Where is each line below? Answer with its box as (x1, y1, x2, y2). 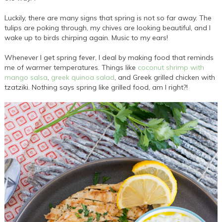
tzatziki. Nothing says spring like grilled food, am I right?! (4, 82, 188, 92)
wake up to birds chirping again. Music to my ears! (4, 33, 168, 42)
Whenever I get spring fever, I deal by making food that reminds (4, 53, 214, 62)
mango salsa (4, 72, 48, 82)
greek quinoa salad (51, 72, 115, 82)
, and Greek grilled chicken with (114, 72, 216, 82)
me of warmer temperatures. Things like (4, 62, 138, 72)
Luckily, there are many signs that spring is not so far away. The (4, 13, 212, 22)
